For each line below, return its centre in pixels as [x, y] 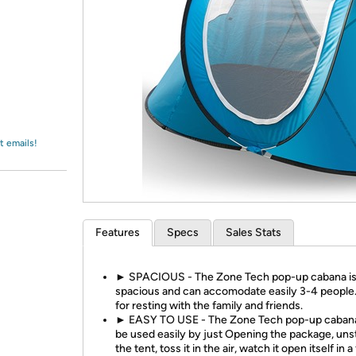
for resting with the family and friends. [209, 306]
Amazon [51, 27]
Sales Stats [253, 232]
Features [118, 232]
